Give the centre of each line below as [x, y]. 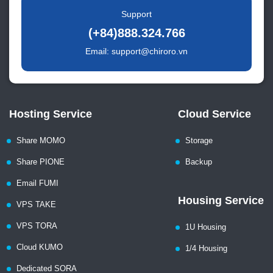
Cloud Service [214, 114]
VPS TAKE [36, 204]
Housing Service [221, 200]
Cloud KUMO [40, 247]
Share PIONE [41, 161]
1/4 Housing [206, 248]
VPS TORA [37, 225]
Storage [199, 140]
